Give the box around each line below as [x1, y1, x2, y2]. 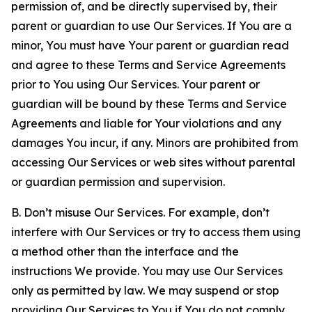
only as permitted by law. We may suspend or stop [11, 283, 279, 297]
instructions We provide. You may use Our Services [11, 264, 283, 278]
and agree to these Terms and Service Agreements [11, 58, 286, 72]
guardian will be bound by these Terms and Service [11, 97, 287, 111]
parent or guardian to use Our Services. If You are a [11, 19, 292, 33]
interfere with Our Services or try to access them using [11, 225, 301, 239]
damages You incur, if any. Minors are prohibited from [11, 136, 298, 150]
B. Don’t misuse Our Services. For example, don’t [11, 205, 270, 219]
